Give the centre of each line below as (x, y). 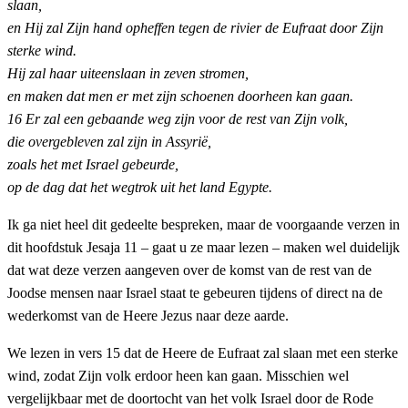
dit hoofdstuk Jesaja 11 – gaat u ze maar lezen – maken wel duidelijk (204, 248)
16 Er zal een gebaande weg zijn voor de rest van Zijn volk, (178, 119)
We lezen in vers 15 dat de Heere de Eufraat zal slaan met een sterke (203, 353)
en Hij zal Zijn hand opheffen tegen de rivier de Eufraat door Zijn (195, 28)
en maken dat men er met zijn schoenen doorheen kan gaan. (180, 97)
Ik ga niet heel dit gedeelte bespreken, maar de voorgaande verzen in (204, 225)
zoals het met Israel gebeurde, (93, 165)
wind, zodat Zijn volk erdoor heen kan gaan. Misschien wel (178, 376)
